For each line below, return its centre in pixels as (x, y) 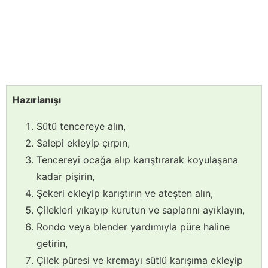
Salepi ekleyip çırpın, (83, 143)
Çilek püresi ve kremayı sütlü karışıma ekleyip (140, 261)
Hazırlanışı (37, 100)
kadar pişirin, (66, 177)
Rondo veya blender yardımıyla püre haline (133, 227)
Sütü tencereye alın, (81, 127)
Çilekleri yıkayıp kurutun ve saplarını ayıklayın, (141, 210)
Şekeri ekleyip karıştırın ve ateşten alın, (125, 194)
